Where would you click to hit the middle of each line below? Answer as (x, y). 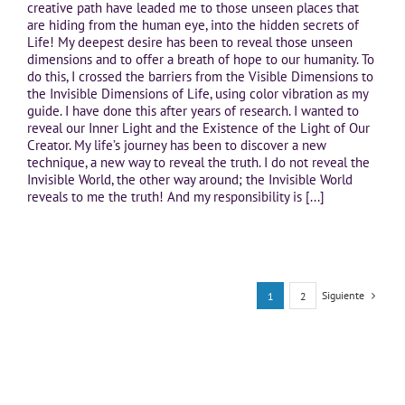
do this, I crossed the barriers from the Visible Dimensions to (200, 77)
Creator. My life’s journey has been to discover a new (177, 146)
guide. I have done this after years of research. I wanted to (193, 111)
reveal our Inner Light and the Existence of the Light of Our (198, 128)
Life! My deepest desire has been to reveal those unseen (190, 42)
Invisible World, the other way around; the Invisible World (190, 180)
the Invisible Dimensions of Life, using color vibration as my (198, 94)
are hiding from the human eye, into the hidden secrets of (193, 25)
